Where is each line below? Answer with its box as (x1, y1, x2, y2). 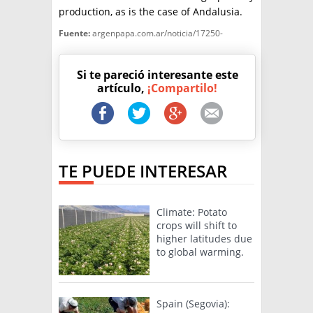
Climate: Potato (156, 205, 227, 219)
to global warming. (156, 245, 244, 259)
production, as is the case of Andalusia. (59, 5, 242, 19)
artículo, (97, 80, 147, 96)
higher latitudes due (156, 232, 252, 246)
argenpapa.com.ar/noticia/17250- (90, 27, 223, 40)
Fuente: (59, 27, 90, 40)
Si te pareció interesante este (76, 67, 238, 83)
